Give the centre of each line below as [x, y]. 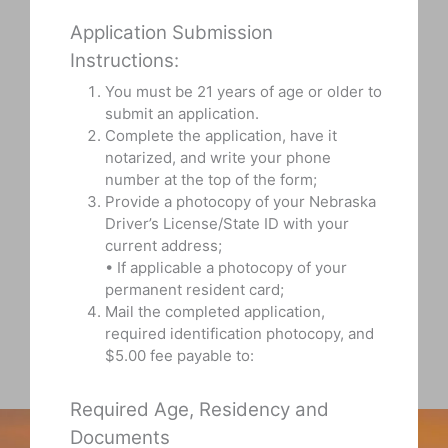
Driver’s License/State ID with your [227, 224]
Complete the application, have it [221, 136]
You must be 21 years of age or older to [243, 92]
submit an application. [182, 114]
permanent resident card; [194, 290]
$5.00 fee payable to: [179, 356]
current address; [163, 246]
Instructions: [125, 60]
